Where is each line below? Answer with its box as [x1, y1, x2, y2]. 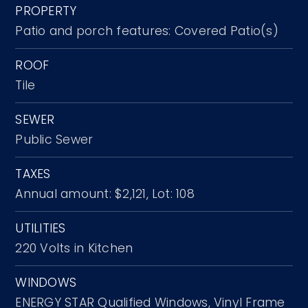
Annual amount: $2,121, [15, 185, 148, 202]
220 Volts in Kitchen [15, 239, 133, 256]
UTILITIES [15, 219, 66, 236]
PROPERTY [15, 2, 77, 19]
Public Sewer [15, 131, 93, 148]
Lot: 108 [151, 185, 195, 202]
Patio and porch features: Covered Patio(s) [15, 22, 278, 39]
